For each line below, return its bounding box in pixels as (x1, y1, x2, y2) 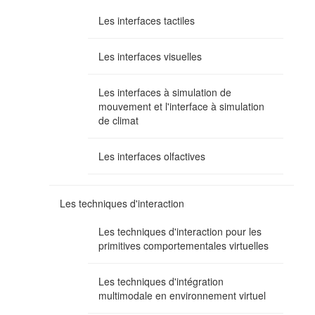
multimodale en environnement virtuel (98, 288, 266, 302)
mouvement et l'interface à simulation (98, 98, 264, 113)
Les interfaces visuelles (98, 49, 202, 63)
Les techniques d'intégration (98, 274, 224, 288)
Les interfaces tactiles (98, 13, 195, 27)
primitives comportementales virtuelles (98, 238, 269, 252)
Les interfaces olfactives (98, 148, 205, 163)
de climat (98, 112, 139, 127)
